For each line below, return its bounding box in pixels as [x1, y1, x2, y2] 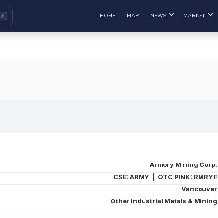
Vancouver [182, 185, 217, 193]
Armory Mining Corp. [150, 161, 217, 168]
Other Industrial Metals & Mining [110, 197, 217, 205]
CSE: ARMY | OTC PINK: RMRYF [113, 173, 217, 181]
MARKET [183, 11, 205, 19]
